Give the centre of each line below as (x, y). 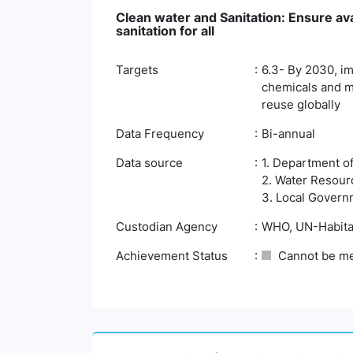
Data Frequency (160, 134)
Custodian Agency (167, 227)
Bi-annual (288, 134)
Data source (149, 163)
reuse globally (301, 104)
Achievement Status (172, 256)
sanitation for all (165, 31)
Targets (137, 70)
